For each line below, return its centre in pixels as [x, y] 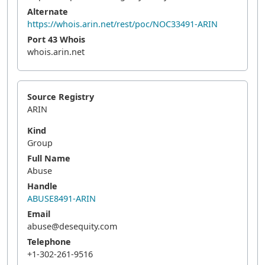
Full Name [49, 158]
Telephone [49, 242]
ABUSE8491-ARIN [62, 198]
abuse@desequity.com [72, 226]
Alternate [48, 12]
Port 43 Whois [56, 39]
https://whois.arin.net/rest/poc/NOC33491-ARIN [122, 24]
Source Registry [61, 97]
